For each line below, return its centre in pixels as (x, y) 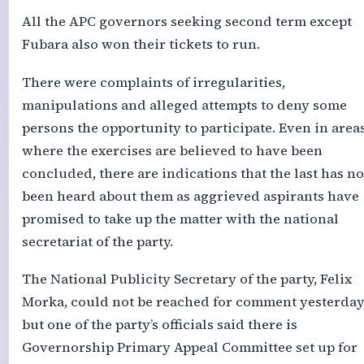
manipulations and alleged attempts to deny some (184, 105)
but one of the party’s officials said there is (159, 324)
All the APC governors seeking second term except (186, 22)
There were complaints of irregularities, (153, 82)
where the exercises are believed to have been (172, 150)
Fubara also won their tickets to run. (141, 45)
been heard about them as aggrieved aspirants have (190, 196)
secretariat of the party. (97, 241)
